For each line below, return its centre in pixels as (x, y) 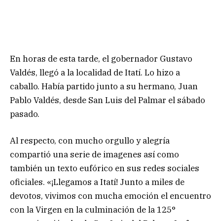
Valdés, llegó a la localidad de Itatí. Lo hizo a (95, 72)
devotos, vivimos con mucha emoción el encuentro (110, 196)
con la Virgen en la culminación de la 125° (93, 209)
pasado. (25, 114)
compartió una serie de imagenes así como (94, 154)
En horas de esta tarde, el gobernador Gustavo (101, 58)
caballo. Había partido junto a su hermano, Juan (104, 86)
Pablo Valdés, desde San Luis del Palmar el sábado (108, 100)
